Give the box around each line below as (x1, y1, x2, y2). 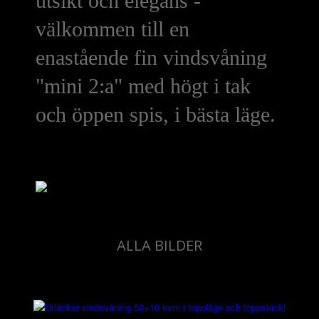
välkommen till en (36, 17, 189, 41)
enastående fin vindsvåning (36, 46, 267, 69)
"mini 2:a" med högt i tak (36, 74, 251, 98)
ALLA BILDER (117, 236, 202, 255)
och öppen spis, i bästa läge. (36, 103, 276, 126)
